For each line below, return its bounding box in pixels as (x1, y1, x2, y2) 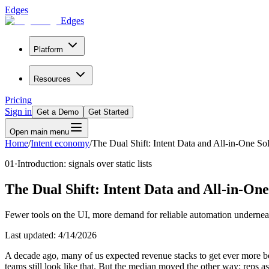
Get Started (88, 107, 128, 116)
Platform (34, 45, 63, 54)
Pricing (5, 95, 32, 105)
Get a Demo (37, 107, 79, 116)
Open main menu (10, 127, 69, 136)
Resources (34, 74, 71, 83)
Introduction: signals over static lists (17, 159, 152, 169)
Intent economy (31, 138, 89, 148)
